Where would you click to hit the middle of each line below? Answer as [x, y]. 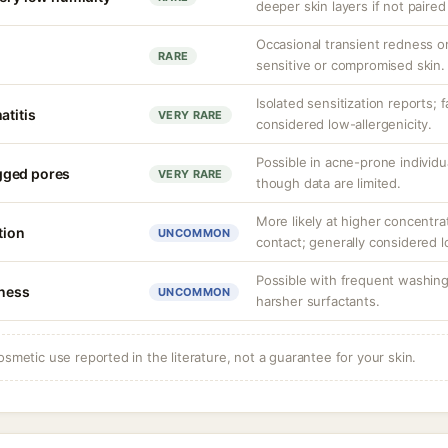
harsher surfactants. [318, 301]
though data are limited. [328, 183]
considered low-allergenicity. [344, 124]
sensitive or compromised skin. [350, 65]
